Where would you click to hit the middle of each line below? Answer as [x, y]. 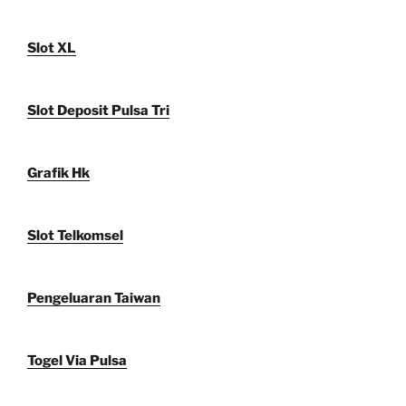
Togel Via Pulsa [77, 360]
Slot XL [52, 48]
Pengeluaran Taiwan [94, 298]
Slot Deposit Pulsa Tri [98, 110]
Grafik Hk [58, 173]
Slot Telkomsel [75, 235]
